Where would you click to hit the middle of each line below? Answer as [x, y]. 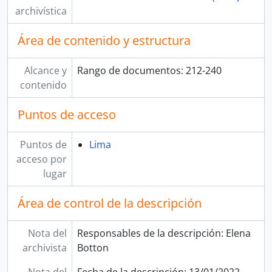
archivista [44, 247]
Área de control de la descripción [110, 203]
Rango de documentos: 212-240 [149, 70]
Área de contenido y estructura [104, 40]
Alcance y [45, 70]
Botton [93, 247]
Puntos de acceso [67, 114]
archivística [41, 11]
